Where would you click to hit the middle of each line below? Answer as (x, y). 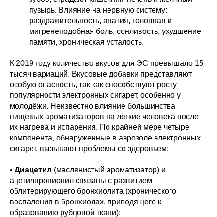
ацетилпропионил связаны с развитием (81, 180)
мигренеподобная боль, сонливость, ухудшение (115, 31)
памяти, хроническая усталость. (86, 42)
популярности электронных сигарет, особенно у (95, 95)
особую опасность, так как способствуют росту (93, 85)
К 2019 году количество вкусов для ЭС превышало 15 (107, 63)
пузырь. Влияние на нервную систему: (98, 10)
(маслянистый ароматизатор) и (109, 170)
